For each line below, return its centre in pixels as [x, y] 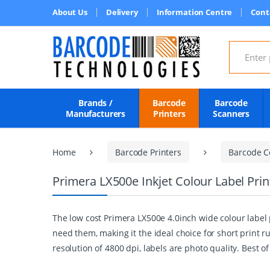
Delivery [122, 12]
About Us [70, 12]
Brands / [96, 103]
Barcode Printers [148, 152]
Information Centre [194, 12]
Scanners [231, 114]
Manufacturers [96, 114]
